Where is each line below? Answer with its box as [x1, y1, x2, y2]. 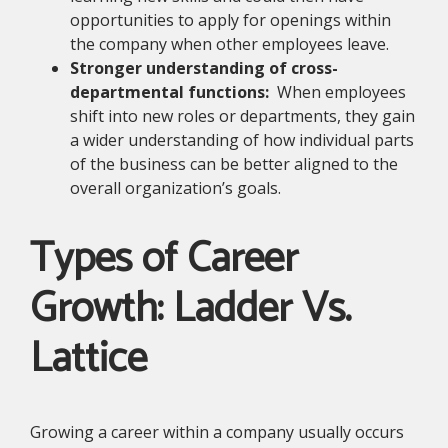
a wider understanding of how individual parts [70, 129, 414, 152]
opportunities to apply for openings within [70, 9, 391, 32]
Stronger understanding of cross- [70, 57, 338, 80]
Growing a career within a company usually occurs [30, 420, 404, 443]
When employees [273, 81, 406, 104]
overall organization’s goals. [70, 177, 285, 200]
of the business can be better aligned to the [70, 153, 398, 176]
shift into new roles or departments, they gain [70, 105, 415, 128]
